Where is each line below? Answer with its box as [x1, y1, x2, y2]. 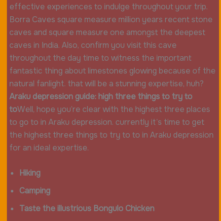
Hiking [19, 168, 40, 179]
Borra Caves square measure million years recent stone [9, 14, 213, 25]
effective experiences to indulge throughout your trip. [9, 1, 208, 12]
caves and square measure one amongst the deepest [9, 27, 205, 37]
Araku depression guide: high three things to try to [9, 91, 192, 102]
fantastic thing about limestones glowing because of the [9, 65, 216, 76]
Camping [19, 185, 50, 196]
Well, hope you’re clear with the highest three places [17, 104, 210, 114]
